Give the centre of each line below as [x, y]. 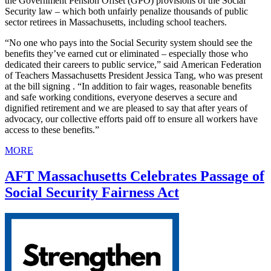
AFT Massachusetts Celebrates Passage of [135, 176]
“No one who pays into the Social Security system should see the [129, 43]
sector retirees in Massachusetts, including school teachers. [116, 22]
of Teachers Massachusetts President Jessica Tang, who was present [134, 76]
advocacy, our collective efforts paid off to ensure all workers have [131, 119]
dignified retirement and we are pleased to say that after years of [126, 108]
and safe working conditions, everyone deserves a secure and [121, 97]
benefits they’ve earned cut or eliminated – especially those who [126, 54]
